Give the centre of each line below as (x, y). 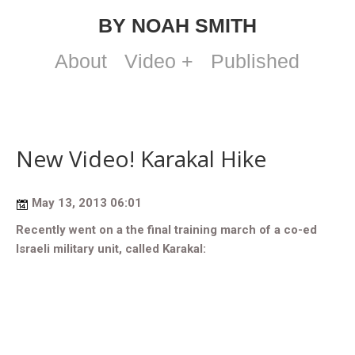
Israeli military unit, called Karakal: (111, 249)
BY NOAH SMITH (177, 25)
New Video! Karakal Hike (141, 158)
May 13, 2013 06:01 (85, 203)
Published (255, 61)
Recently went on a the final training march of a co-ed (166, 230)
